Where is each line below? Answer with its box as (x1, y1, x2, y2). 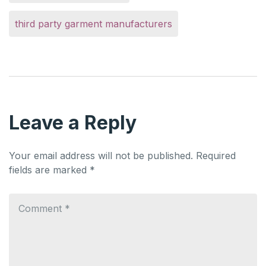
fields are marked (9, 164, 90, 176)
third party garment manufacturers (15, 17, 172, 30)
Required (196, 150, 236, 162)
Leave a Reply (9, 111, 137, 135)
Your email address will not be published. (9, 150, 193, 162)
